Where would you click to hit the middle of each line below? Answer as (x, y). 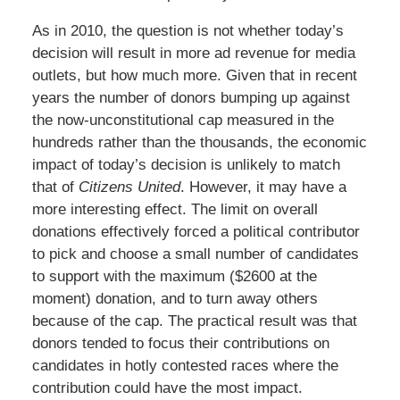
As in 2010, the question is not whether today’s (187, 30)
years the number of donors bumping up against (191, 97)
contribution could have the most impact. (167, 387)
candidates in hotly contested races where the (185, 365)
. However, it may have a (263, 187)
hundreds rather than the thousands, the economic (199, 142)
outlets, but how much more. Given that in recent (194, 75)
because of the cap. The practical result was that (194, 321)
